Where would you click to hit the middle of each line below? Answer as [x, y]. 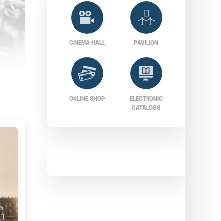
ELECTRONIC [146, 98]
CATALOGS [146, 107]
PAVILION [146, 43]
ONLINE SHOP [87, 98]
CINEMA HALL [87, 43]
